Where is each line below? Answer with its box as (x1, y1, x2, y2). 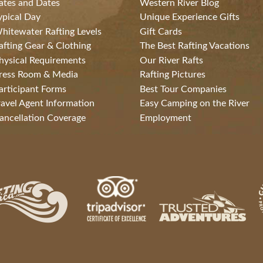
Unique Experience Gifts (140, 12, 240, 22)
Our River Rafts (140, 55, 203, 65)
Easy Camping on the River (140, 99, 249, 109)
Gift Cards (140, 26, 182, 36)
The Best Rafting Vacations (140, 41, 249, 51)
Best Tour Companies (140, 84, 227, 94)
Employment (140, 113, 191, 123)
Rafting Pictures (140, 70, 205, 80)
